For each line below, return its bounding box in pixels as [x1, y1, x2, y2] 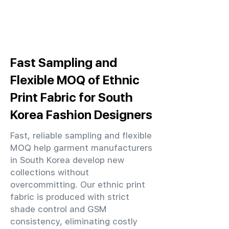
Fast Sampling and [10, 55, 117, 70]
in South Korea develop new [10, 155, 124, 165]
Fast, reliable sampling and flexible [10, 130, 152, 141]
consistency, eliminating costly [10, 216, 138, 226]
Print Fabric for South [10, 90, 133, 104]
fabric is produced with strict [10, 192, 129, 202]
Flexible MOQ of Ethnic [10, 73, 140, 87]
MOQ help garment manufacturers [10, 143, 152, 153]
